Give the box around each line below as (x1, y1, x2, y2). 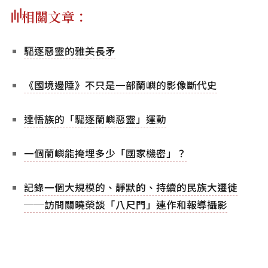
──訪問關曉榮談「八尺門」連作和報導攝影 (24, 197, 227, 212)
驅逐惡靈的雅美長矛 (24, 43, 115, 58)
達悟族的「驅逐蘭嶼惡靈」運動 (24, 111, 166, 126)
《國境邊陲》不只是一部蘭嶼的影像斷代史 (24, 77, 217, 92)
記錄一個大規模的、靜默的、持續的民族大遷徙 (24, 179, 237, 194)
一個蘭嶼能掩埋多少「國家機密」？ (24, 145, 187, 160)
